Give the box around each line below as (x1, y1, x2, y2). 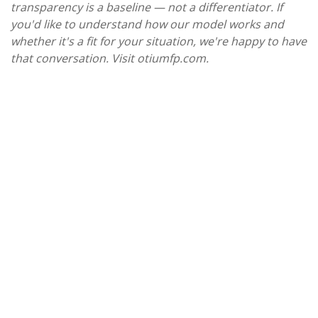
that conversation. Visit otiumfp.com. (11, 50, 209, 66)
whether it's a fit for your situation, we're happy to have (11, 33, 307, 49)
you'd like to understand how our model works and (11, 16, 284, 32)
